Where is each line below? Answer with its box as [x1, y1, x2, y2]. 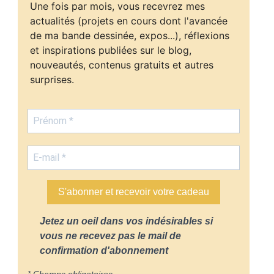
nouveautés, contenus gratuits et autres [29, 58, 213, 71]
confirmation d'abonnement [39, 245, 168, 256]
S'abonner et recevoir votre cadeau [57, 187, 209, 198]
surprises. [29, 73, 74, 86]
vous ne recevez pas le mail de [39, 230, 181, 241]
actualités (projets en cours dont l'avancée [29, 14, 228, 27]
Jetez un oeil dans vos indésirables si [39, 215, 213, 226]
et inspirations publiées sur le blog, [29, 43, 191, 56]
